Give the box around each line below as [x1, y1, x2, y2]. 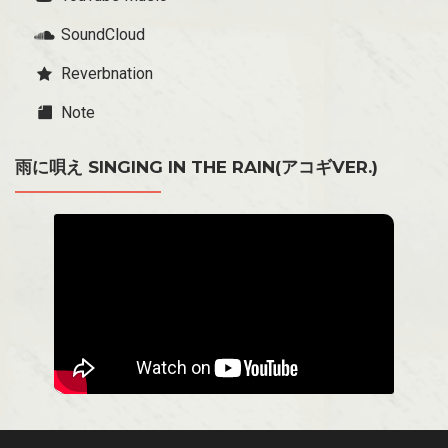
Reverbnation [60, 63, 153, 83]
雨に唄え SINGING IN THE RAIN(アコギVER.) [15, 156, 378, 177]
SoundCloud [60, 24, 145, 44]
